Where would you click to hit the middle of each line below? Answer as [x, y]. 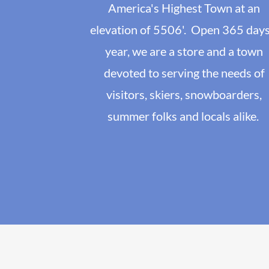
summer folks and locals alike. [184, 116]
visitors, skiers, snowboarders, [184, 95]
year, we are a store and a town [184, 51]
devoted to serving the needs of [184, 73]
